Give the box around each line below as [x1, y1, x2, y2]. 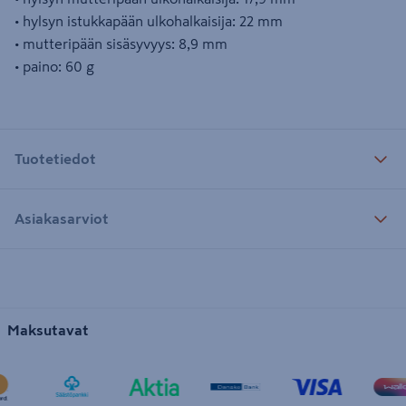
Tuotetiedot [14, 150, 96, 166]
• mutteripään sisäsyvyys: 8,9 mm [14, 36, 227, 51]
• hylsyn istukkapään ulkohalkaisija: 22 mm [14, 14, 283, 28]
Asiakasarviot [14, 210, 109, 226]
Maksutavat [7, 323, 89, 337]
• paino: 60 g [14, 59, 94, 73]
